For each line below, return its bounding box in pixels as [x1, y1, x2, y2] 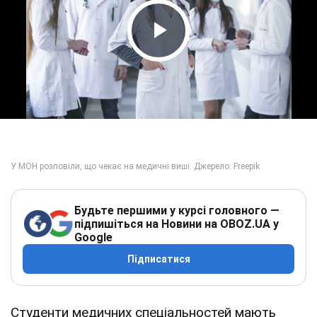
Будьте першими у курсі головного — [74, 203, 279, 217]
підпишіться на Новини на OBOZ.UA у [74, 217, 279, 231]
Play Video [132, 42, 265, 72]
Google [74, 230, 113, 244]
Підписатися [127, 253, 190, 265]
